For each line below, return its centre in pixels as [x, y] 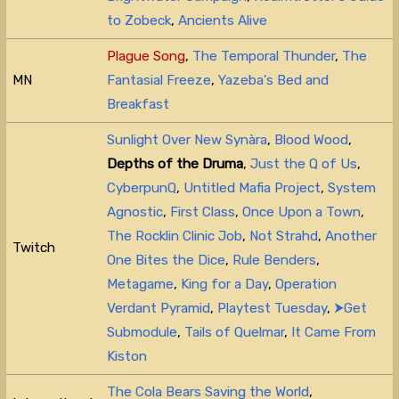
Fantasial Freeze [159, 80]
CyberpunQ [142, 187]
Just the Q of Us [304, 163]
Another [351, 236]
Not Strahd [284, 236]
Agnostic [135, 212]
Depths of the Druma [175, 163]
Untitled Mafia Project [252, 187]
